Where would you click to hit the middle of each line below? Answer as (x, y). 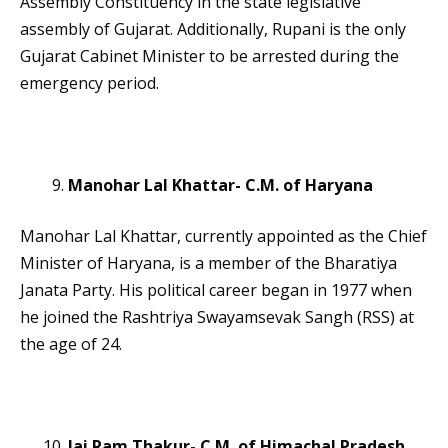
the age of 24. (71, 344)
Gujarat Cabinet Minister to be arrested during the (209, 56)
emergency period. (89, 83)
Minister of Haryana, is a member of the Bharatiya (208, 263)
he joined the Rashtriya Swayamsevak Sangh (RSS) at (217, 317)
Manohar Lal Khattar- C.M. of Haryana (220, 185)
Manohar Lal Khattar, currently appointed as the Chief (223, 236)
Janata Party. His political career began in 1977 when (216, 290)
